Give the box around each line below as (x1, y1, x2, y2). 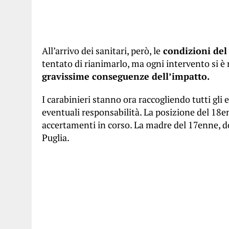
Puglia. (42, 131, 70, 144)
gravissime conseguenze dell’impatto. (42, 70, 210, 82)
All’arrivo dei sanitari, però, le (42, 44, 161, 57)
